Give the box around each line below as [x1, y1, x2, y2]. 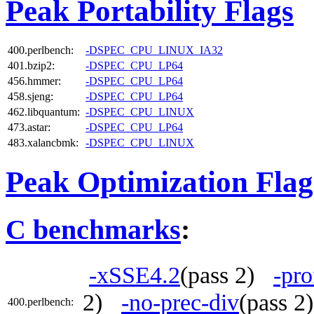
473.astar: [8, 121, 50, 133]
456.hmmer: [8, 74, 61, 87]
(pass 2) [180, 261, 273, 289]
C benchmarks [6, 214, 181, 246]
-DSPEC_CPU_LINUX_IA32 [86, 43, 223, 56]
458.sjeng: [8, 90, 53, 102]
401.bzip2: [8, 59, 55, 71]
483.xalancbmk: [8, 136, 78, 149]
